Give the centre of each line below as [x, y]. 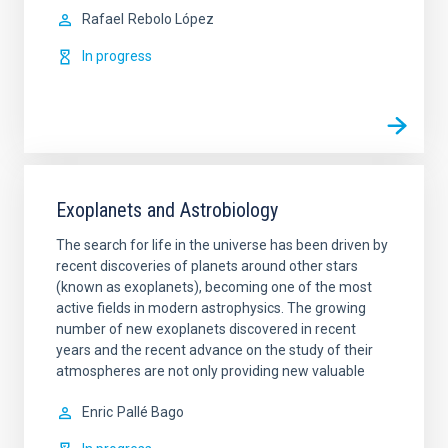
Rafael [103, 19]
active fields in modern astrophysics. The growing [211, 308]
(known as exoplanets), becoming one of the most [214, 287]
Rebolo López [171, 19]
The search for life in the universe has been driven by [222, 245]
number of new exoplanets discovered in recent [206, 329]
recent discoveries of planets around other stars [207, 266]
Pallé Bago [150, 412]
